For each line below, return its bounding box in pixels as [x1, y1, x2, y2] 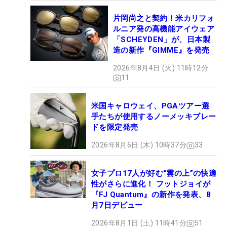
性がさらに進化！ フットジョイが [91, 179, 211, 189]
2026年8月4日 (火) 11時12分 [113, 64, 208, 72]
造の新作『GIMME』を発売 [113, 46, 210, 55]
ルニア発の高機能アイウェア [113, 24, 215, 34]
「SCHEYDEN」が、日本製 [113, 35, 210, 45]
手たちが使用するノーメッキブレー [91, 112, 216, 122]
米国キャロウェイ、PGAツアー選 [91, 101, 210, 111]
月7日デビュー [91, 201, 143, 210]
